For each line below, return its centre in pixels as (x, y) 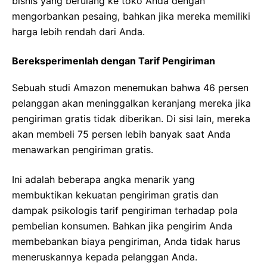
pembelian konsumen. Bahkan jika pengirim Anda (122, 226)
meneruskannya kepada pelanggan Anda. (105, 257)
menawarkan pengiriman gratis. (83, 150)
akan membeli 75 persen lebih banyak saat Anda (121, 134)
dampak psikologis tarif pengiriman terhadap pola (125, 211)
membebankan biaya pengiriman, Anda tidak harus (126, 242)
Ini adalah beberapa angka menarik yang (103, 180)
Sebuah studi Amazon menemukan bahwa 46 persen (130, 88)
